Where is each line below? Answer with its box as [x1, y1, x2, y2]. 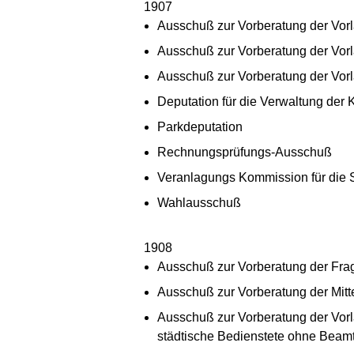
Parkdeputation [157, 119, 243, 134]
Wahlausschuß [157, 195, 241, 209]
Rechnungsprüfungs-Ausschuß [157, 145, 332, 159]
